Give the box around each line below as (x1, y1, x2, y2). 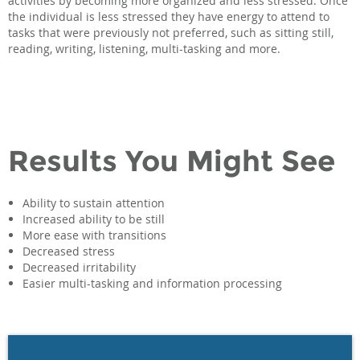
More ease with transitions (22, 227, 166, 243)
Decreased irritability (22, 260, 136, 276)
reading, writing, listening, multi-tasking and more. (8, 40, 280, 56)
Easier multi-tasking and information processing (22, 276, 282, 292)
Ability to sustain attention (22, 195, 165, 211)
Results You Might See (8, 142, 335, 178)
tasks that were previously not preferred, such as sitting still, (8, 24, 333, 40)
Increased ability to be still (22, 211, 165, 227)
